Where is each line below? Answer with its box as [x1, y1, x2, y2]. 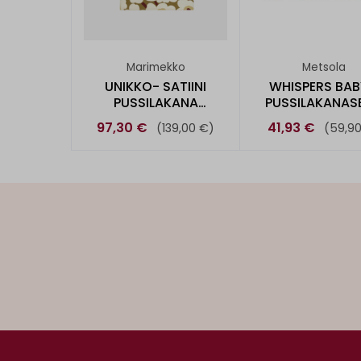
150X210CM [120, 109, 191, 128]
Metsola [302, 60, 346, 76]
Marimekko [126, 60, 185, 76]
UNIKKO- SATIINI [105, 77, 206, 96]
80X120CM [290, 109, 358, 128]
